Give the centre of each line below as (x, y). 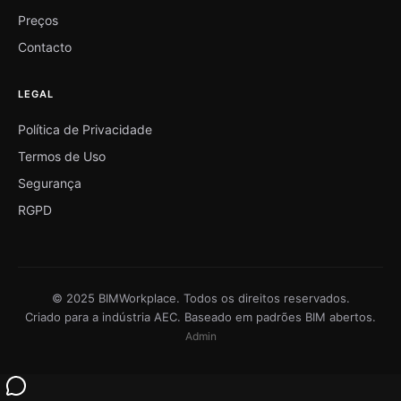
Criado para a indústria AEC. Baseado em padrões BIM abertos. (200, 316)
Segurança (50, 183)
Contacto (45, 47)
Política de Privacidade (85, 129)
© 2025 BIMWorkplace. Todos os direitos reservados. (200, 298)
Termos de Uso (62, 156)
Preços (38, 20)
